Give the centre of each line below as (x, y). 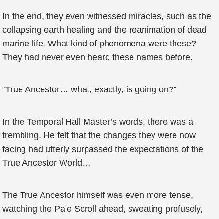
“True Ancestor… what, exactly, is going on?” (89, 89)
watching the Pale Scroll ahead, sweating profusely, (103, 209)
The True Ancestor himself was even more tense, (98, 195)
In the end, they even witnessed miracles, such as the (107, 16)
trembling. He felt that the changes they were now (99, 135)
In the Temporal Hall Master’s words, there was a (98, 122)
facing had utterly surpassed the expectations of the (103, 149)
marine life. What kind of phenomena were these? (99, 44)
